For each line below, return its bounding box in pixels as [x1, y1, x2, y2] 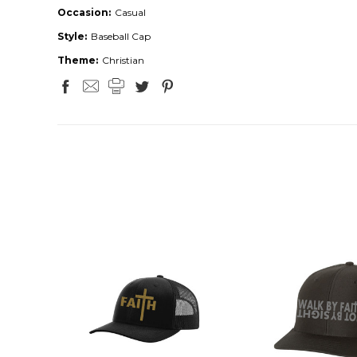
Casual [115, 6, 146, 19]
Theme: [57, 54, 98, 67]
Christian [102, 54, 144, 67]
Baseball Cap [91, 30, 151, 43]
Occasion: [57, 6, 111, 19]
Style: [57, 30, 87, 43]
